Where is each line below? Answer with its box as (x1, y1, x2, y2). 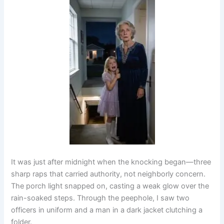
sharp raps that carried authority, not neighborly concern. (11, 169, 206, 179)
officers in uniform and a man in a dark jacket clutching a (11, 205, 203, 215)
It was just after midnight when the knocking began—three (11, 157, 211, 167)
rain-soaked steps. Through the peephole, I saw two (11, 193, 190, 203)
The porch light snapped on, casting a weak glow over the (11, 181, 209, 191)
